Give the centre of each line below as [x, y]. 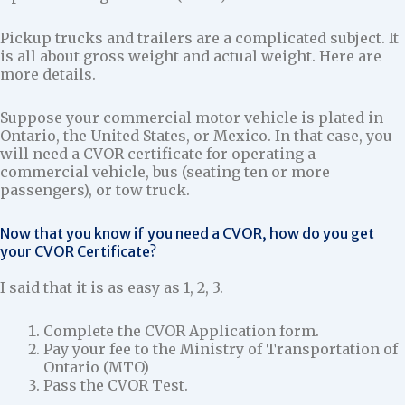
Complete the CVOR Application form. [181, 330]
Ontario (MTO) [96, 367]
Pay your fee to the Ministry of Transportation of [221, 348]
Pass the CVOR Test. [116, 385]
